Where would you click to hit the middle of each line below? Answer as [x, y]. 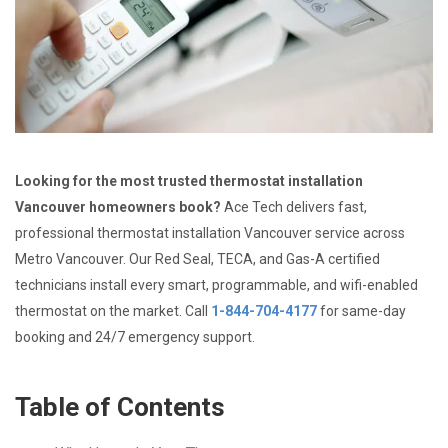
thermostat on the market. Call [113, 310]
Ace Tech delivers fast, [294, 206]
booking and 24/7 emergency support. [135, 336]
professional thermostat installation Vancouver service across [210, 232]
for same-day [361, 310]
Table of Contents [120, 406]
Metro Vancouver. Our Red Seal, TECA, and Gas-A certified [197, 258]
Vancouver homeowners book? [118, 206]
